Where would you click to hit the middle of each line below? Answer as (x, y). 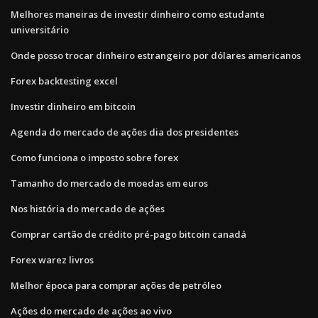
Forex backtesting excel (64, 81)
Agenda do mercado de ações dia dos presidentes (125, 132)
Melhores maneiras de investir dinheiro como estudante (138, 14)
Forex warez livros (52, 259)
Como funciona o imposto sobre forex (94, 157)
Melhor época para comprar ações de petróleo (116, 285)
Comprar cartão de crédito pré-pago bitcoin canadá (128, 234)
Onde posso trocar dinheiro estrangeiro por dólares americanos (156, 55)
